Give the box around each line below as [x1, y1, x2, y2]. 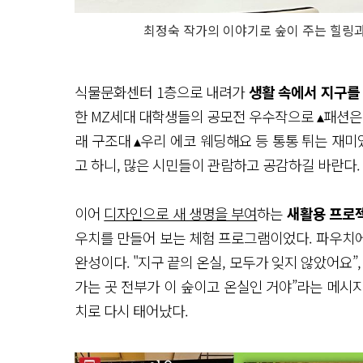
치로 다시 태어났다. [75, 299, 188, 321]
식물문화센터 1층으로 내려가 [75, 80, 249, 102]
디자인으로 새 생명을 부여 [104, 202, 258, 224]
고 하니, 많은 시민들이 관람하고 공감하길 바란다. [75, 153, 360, 175]
